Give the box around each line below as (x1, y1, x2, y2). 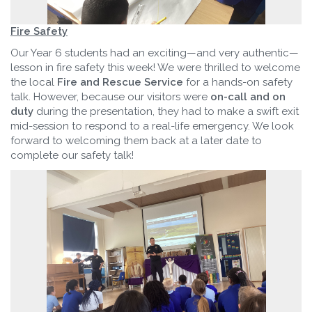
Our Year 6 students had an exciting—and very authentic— (10, 47, 299, 60)
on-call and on (210, 91, 286, 104)
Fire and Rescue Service (57, 76, 183, 89)
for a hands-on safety (183, 76, 292, 89)
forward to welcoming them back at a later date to (10, 134, 262, 148)
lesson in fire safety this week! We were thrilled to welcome (10, 61, 300, 75)
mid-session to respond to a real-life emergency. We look (10, 120, 294, 133)
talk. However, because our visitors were (10, 91, 210, 104)
